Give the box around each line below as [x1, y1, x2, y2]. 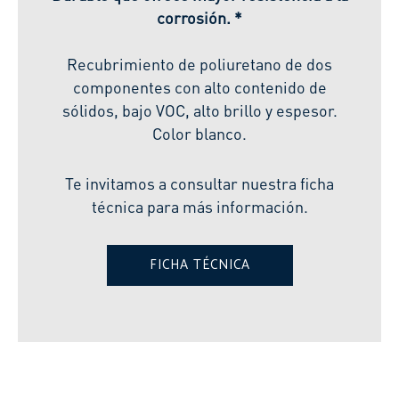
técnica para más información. [91, 195, 308, 216]
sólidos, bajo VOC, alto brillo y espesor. [61, 99, 338, 120]
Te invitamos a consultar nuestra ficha [65, 172, 334, 193]
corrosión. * [157, 6, 242, 28]
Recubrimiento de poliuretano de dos [67, 53, 332, 74]
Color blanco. [152, 122, 247, 143]
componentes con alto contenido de [72, 76, 327, 97]
